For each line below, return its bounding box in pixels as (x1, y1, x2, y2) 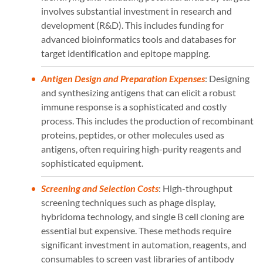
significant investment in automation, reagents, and (41, 238, 247, 250)
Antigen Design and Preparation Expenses (41, 72, 205, 84)
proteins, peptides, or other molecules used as (41, 129, 224, 140)
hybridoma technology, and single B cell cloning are (41, 210, 244, 222)
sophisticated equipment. (41, 157, 143, 168)
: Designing (205, 72, 249, 84)
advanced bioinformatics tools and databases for (41, 33, 236, 45)
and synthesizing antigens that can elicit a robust (41, 86, 236, 98)
